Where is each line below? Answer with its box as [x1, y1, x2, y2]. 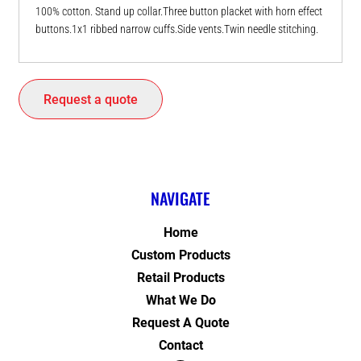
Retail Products [136, 270, 225, 286]
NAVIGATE [151, 186, 210, 211]
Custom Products [131, 247, 230, 263]
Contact [158, 338, 203, 354]
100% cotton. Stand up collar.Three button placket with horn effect [35, 5, 322, 19]
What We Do [145, 293, 216, 309]
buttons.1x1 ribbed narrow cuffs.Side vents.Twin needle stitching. [35, 23, 318, 36]
